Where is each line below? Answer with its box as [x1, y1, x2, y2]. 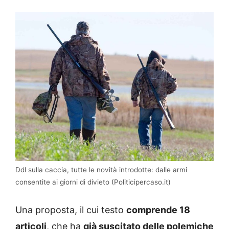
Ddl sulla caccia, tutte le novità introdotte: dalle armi [15, 166, 187, 174]
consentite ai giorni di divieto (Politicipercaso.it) [15, 178, 171, 187]
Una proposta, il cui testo [15, 204, 126, 216]
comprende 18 [126, 204, 190, 216]
